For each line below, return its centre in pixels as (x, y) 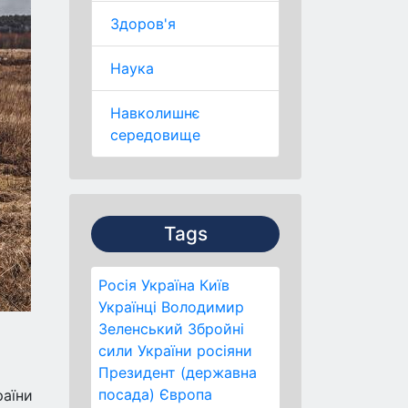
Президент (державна (178, 372)
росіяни (224, 351)
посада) (127, 394)
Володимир (203, 307)
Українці (127, 307)
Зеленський (141, 329)
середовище (155, 135)
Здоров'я (143, 24)
